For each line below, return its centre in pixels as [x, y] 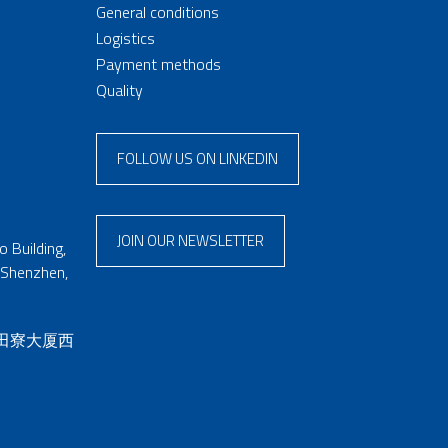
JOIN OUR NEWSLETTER [190, 241]
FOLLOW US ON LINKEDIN [197, 159]
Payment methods [158, 64]
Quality [119, 90]
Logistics [125, 38]
